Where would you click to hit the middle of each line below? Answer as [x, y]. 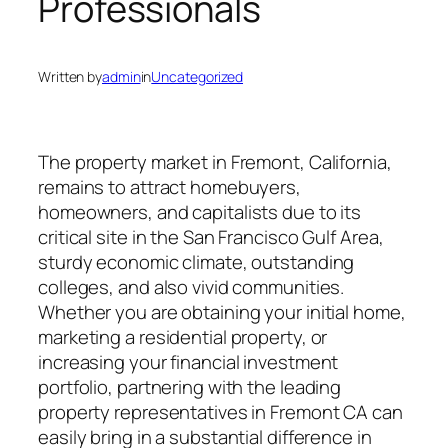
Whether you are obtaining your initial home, [222, 311]
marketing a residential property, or [183, 336]
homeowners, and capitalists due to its [200, 211]
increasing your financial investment [188, 361]
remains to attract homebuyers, [169, 186]
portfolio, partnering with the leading [190, 386]
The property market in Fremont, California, [215, 161]
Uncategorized [197, 77]
